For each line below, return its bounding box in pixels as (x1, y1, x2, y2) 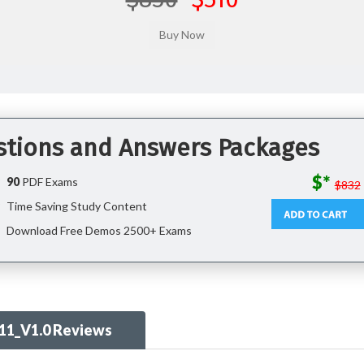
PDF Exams (19, 175, 78, 188)
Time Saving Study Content (3, 199, 147, 213)
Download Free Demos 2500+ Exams (3, 223, 192, 237)
